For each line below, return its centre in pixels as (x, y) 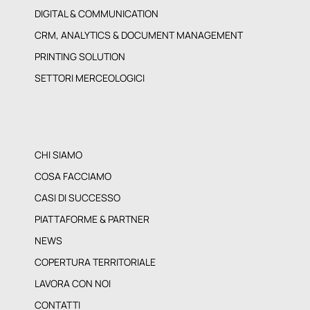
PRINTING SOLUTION (80, 57)
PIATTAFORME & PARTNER (92, 219)
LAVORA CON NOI (73, 284)
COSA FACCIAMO (73, 176)
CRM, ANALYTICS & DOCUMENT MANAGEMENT (139, 35)
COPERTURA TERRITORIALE (95, 262)
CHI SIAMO (58, 155)
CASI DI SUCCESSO (77, 198)
